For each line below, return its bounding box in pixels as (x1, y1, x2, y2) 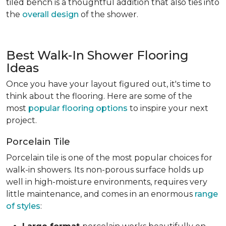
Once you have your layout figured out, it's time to (6, 79, 211, 89)
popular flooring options (28, 103, 128, 113)
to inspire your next (128, 103, 208, 113)
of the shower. (79, 9, 138, 19)
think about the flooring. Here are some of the (6, 91, 192, 101)
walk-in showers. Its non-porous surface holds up (6, 164, 204, 175)
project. (6, 115, 39, 125)
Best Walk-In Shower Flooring (6, 47, 189, 63)
